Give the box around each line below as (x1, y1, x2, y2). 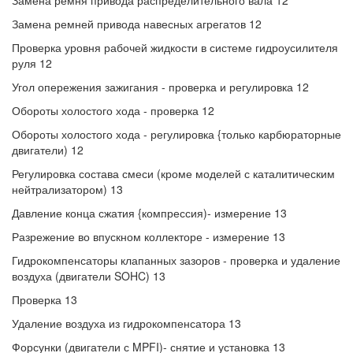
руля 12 (12, 55, 52, 71)
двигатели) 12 (12, 142, 84, 158)
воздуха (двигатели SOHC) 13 (12, 268, 165, 284)
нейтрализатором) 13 (12, 181, 123, 197)
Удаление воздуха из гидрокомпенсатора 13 (12, 315, 241, 331)
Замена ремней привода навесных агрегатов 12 (12, 16, 262, 32)
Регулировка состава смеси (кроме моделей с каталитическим (12, 165, 335, 181)
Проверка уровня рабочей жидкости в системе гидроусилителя (12, 39, 338, 55)
